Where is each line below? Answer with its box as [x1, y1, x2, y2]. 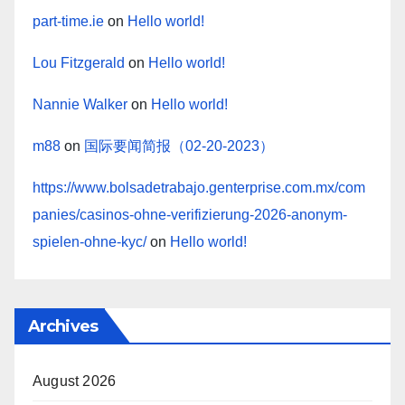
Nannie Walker [33, 97, 127, 113]
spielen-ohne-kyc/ [33, 234, 146, 250]
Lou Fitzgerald [33, 55, 125, 71]
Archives [28, 316, 98, 337]
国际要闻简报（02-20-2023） [84, 138, 274, 155]
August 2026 [33, 373, 117, 390]
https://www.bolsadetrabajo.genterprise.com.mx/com [33, 180, 365, 196]
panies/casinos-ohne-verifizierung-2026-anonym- [33, 207, 347, 223]
